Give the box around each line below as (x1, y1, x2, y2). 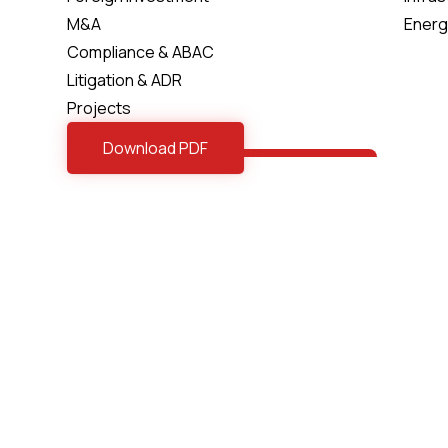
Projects (66, 97, 131, 119)
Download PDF (102, 137, 208, 159)
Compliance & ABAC (66, 41, 214, 63)
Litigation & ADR (66, 69, 182, 91)
